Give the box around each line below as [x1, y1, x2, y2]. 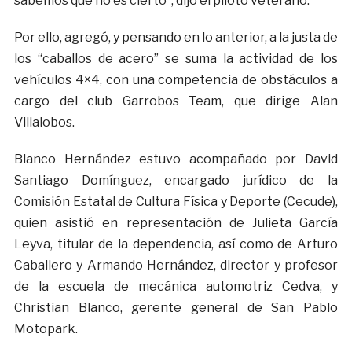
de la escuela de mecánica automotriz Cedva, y [13, 279, 339, 295]
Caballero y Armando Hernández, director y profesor [13, 258, 339, 273]
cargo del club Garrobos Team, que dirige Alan [13, 93, 339, 109]
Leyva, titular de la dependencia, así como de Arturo [13, 236, 339, 252]
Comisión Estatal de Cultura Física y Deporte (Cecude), [13, 194, 339, 210]
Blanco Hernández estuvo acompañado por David [13, 152, 339, 167]
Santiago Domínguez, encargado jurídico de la [13, 173, 339, 189]
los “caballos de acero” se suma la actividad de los [13, 51, 339, 67]
